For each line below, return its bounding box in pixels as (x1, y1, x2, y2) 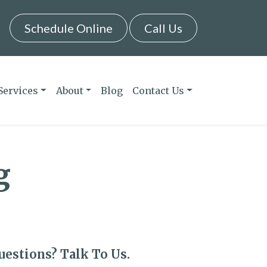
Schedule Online (24, 21, 113, 35)
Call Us (144, 21, 182, 35)
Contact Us (132, 84, 185, 97)
